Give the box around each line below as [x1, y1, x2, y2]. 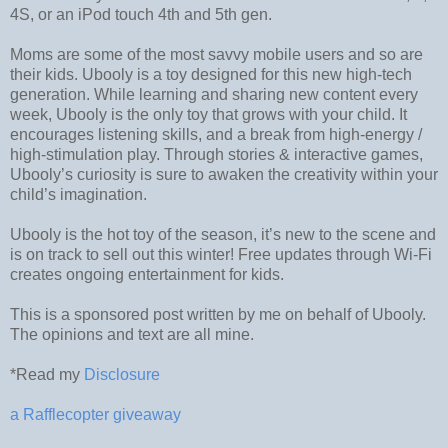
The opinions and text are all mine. [10, 325, 254, 343]
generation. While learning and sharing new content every [10, 85, 418, 103]
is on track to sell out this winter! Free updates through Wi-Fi [10, 245, 432, 263]
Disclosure [84, 365, 164, 383]
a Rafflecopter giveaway [10, 405, 181, 423]
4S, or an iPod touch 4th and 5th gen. [10, 5, 272, 23]
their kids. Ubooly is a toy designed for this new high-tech [10, 65, 412, 83]
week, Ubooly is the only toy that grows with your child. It [10, 105, 407, 123]
